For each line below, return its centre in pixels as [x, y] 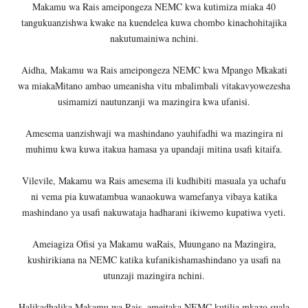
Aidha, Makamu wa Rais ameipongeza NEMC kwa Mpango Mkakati [154, 69]
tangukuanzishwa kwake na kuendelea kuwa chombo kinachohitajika [154, 22]
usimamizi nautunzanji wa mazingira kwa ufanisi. [154, 101]
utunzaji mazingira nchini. [154, 275]
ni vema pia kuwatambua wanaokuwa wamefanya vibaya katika [154, 196]
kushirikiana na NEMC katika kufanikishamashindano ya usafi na [154, 259]
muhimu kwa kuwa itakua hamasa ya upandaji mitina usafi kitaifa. [154, 148]
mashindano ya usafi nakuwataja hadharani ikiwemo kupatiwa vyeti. [154, 212]
